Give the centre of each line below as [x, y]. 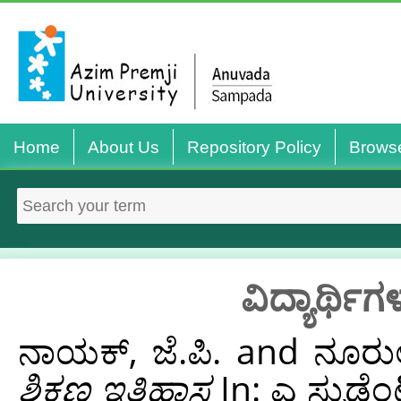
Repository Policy [254, 147]
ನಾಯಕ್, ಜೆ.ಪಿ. [120, 350]
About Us [124, 147]
